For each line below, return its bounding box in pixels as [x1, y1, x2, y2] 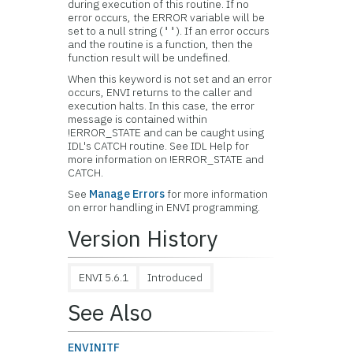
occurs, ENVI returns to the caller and [68, 85, 253, 99]
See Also [68, 298, 153, 327]
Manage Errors [89, 187, 165, 201]
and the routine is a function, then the [68, 37, 254, 51]
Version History [68, 224, 218, 253]
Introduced [147, 270, 203, 284]
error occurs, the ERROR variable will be [68, 10, 266, 24]
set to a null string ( [68, 24, 164, 38]
